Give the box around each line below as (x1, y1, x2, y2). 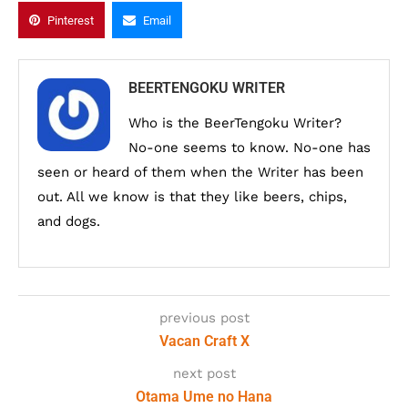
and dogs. (37, 213, 100, 229)
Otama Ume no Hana (136, 388, 272, 405)
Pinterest (47, 14, 94, 27)
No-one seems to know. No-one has (128, 139, 371, 156)
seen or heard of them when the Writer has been (37, 164, 363, 180)
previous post (158, 310, 250, 326)
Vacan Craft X (158, 332, 250, 350)
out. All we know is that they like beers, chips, (37, 189, 347, 205)
